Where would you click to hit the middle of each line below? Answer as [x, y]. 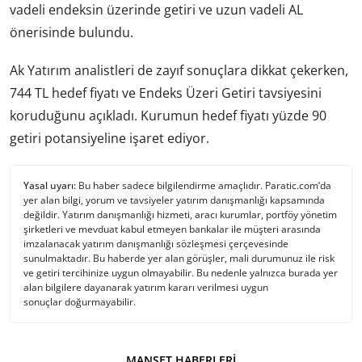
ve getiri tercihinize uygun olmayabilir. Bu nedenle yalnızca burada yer [181, 272]
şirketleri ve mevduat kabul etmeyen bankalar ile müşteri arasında [172, 229]
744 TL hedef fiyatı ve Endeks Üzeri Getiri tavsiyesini [166, 93]
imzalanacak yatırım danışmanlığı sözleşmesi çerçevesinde [156, 243]
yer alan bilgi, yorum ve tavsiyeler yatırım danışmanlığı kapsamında [174, 200]
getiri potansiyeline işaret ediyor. [109, 138]
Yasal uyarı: [50, 185]
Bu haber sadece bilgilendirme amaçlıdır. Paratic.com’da [204, 185]
